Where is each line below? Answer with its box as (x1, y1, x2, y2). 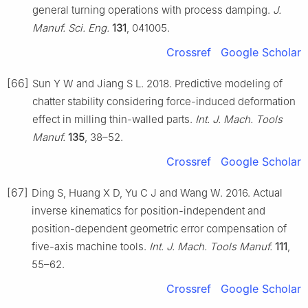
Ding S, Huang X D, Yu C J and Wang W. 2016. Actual (32, 186, 283, 199)
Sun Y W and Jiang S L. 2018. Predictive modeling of (32, 76, 283, 90)
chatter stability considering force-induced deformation (32, 94, 296, 108)
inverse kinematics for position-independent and (32, 203, 265, 217)
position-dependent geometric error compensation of (32, 221, 287, 235)
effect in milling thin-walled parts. (32, 112, 195, 126)
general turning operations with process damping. (32, 3, 273, 16)
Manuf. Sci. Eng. (32, 21, 109, 34)
